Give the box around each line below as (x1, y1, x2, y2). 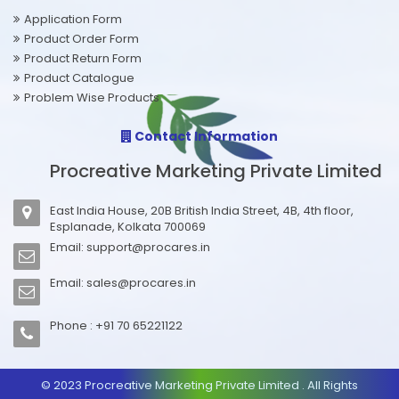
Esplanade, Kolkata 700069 (50, 217, 206, 235)
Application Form (24, 10, 122, 28)
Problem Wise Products (24, 88, 159, 106)
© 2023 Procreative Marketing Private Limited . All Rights (41, 376, 358, 394)
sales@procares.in (86, 273, 196, 291)
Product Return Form (24, 49, 142, 67)
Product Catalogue (24, 69, 134, 86)
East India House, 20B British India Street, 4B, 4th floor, (50, 201, 354, 219)
